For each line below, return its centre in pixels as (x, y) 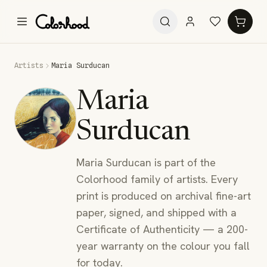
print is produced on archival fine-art (164, 196)
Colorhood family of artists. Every (157, 179)
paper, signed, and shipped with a (156, 212)
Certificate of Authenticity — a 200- (162, 229)
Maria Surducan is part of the (146, 162)
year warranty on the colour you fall (163, 246)
